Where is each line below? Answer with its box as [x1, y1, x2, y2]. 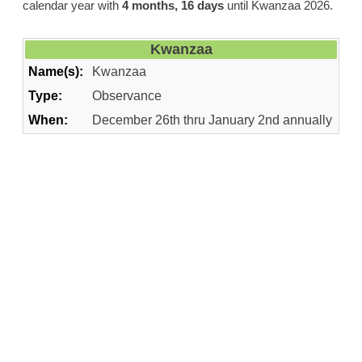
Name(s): [28, 65, 83, 79]
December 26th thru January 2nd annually [92, 113, 332, 128]
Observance [92, 89, 162, 103]
